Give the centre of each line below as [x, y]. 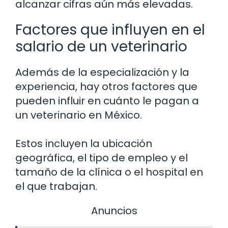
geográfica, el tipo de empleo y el [102, 158]
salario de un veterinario [101, 47]
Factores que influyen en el [110, 30]
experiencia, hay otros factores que [106, 87]
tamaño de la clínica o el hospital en [109, 172]
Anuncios [114, 211]
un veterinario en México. [79, 115]
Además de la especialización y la [102, 73]
